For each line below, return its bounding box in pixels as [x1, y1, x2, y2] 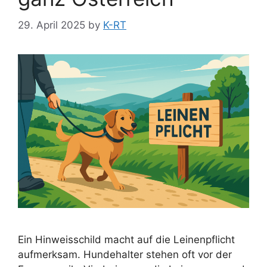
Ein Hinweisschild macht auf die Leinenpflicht [18, 234, 235, 246]
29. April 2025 [18, 18, 85, 31]
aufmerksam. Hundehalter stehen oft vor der [18, 249, 232, 261]
